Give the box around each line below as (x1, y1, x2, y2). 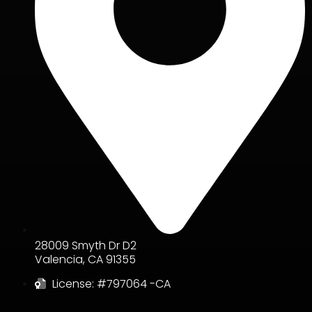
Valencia (35, 251, 83, 268)
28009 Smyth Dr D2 (35, 237, 136, 254)
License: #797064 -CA (52, 276, 171, 292)
